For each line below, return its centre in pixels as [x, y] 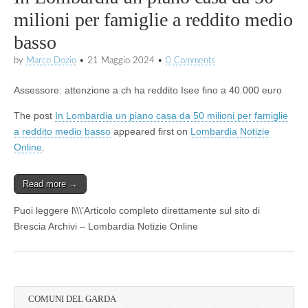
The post [34, 115]
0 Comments [190, 60]
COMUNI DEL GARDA [72, 298]
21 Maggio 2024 [121, 60]
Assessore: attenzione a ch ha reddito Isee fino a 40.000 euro [148, 90]
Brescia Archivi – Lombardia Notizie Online [106, 226]
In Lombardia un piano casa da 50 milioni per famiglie [172, 115]
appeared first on [151, 131]
